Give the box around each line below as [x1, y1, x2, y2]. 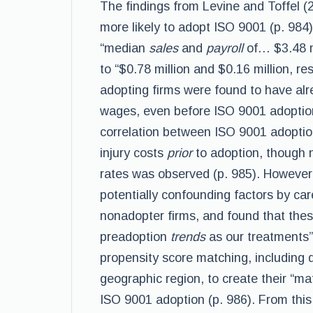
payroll [206, 41, 247, 55]
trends [170, 230, 209, 244]
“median [100, 41, 149, 55]
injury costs [100, 146, 167, 160]
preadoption [100, 230, 170, 244]
